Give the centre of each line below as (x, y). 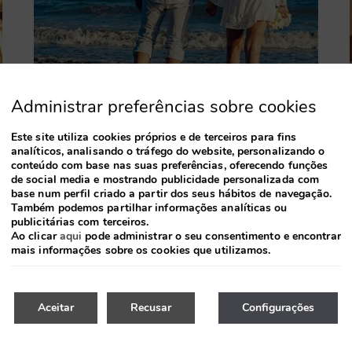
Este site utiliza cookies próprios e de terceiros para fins (154, 137)
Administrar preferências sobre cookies (164, 107)
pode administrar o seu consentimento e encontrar (211, 236)
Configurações (278, 308)
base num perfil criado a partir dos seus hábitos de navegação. (172, 194)
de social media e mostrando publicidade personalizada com (165, 180)
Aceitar (56, 308)
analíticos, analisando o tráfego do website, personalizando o (168, 151)
